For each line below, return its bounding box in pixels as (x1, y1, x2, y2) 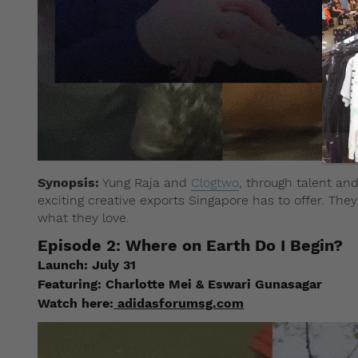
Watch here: (38, 295, 113, 311)
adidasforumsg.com (117, 295, 244, 311)
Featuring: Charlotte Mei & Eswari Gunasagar (38, 276, 322, 292)
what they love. (38, 209, 129, 225)
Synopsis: (38, 174, 99, 190)
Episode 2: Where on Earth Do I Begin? (38, 235, 343, 255)
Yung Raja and (99, 174, 191, 190)
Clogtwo (191, 174, 239, 190)
